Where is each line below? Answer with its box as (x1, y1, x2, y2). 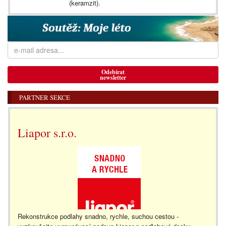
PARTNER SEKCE (19, 93, 70, 102)
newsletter (100, 73, 126, 82)
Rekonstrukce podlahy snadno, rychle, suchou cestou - (18, 211, 179, 221)
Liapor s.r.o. (18, 125, 77, 141)
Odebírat (101, 68, 125, 77)
